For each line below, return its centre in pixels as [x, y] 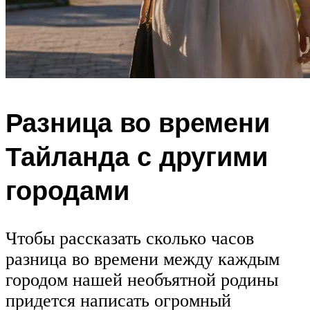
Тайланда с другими [137, 156]
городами [67, 190]
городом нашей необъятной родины [142, 280]
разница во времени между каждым [143, 259]
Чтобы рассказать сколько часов [130, 239]
